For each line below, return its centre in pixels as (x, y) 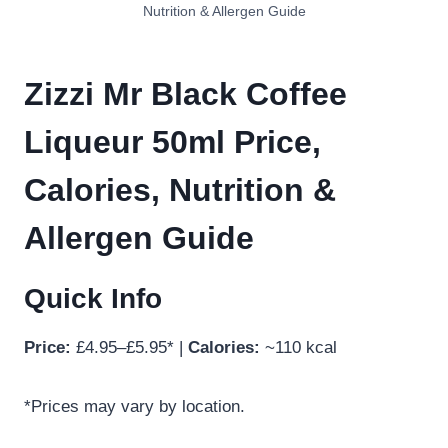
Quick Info (93, 299)
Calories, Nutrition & (180, 190)
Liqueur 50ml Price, (172, 142)
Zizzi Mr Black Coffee (185, 94)
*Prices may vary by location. (134, 407)
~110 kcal (298, 348)
